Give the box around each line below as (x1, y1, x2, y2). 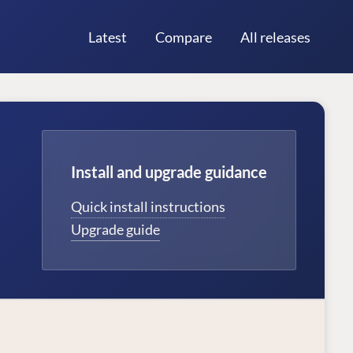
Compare (155, 28, 212, 46)
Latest (88, 28, 127, 46)
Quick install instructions (71, 197, 225, 215)
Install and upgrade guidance (71, 162, 267, 181)
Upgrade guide (71, 220, 160, 238)
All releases (240, 28, 310, 46)
